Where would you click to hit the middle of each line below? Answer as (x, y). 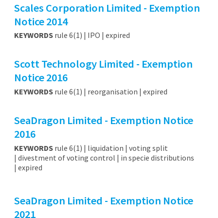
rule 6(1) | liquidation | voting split (110, 148)
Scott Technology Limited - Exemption (103, 64)
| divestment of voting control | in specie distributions (104, 157)
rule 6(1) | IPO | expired (91, 35)
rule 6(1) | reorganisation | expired (110, 92)
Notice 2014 (41, 21)
